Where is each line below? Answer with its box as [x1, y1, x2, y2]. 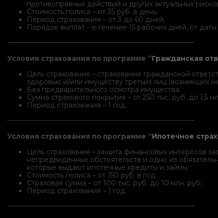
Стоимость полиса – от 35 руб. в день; [27, 7, 158, 17]
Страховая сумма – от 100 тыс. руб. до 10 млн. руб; [27, 179, 202, 188]
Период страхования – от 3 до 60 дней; [27, 15, 165, 24]
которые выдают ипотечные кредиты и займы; [27, 163, 189, 172]
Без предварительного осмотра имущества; [27, 85, 181, 94]
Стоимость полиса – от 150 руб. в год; [27, 171, 157, 180]
